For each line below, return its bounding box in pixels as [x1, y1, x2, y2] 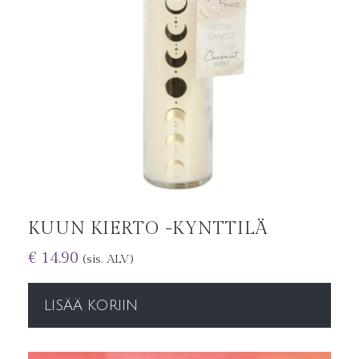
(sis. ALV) [83, 252, 133, 266]
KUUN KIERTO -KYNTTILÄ [28, 217, 268, 239]
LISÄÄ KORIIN [44, 296, 138, 313]
